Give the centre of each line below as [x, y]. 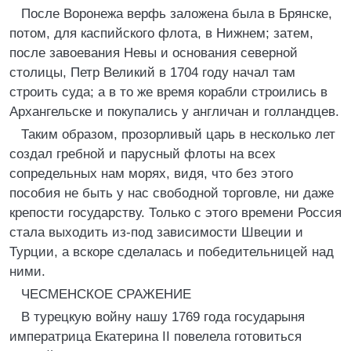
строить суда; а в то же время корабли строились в [168, 92]
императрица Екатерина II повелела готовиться [156, 337]
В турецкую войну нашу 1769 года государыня [163, 317]
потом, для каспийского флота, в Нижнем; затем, [161, 33]
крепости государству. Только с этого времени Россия [175, 213]
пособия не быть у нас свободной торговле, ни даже [172, 193]
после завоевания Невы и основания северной [154, 53]
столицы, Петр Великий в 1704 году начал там [152, 72]
